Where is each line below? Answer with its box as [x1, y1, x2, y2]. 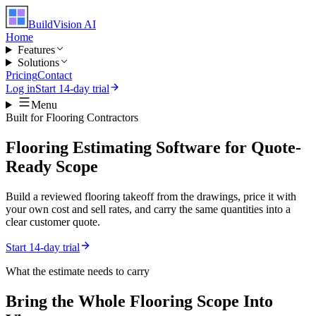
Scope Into [193, 291, 273, 310]
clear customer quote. [6, 215, 100, 228]
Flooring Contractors [46, 111, 138, 123]
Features [17, 44, 55, 56]
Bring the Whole [6, 291, 130, 310]
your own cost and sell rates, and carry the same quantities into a [6, 202, 291, 215]
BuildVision [28, 18, 84, 30]
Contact [37, 69, 72, 81]
